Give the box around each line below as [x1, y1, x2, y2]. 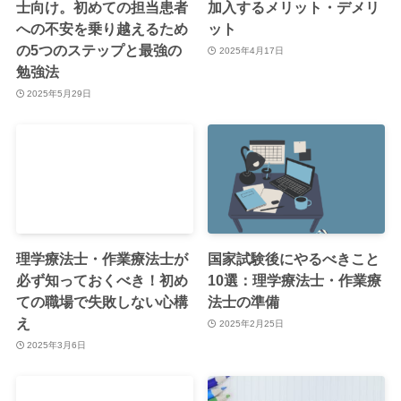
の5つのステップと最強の [15, 42, 182, 59]
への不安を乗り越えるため [15, 21, 188, 38]
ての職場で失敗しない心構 [15, 294, 188, 311]
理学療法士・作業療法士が [15, 251, 188, 268]
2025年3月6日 [27, 339, 87, 350]
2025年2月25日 [218, 318, 284, 328]
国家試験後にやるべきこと [208, 251, 380, 268]
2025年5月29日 [27, 88, 92, 98]
